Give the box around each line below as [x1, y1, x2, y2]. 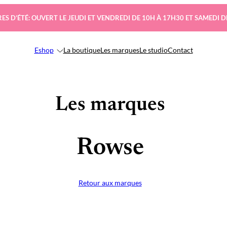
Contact [167, 46, 193, 54]
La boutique [63, 46, 100, 54]
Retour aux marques [78, 178, 142, 187]
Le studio [139, 46, 168, 54]
